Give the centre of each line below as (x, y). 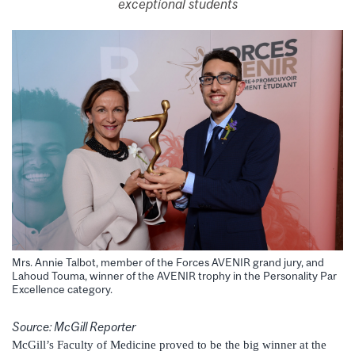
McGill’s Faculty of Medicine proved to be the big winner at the (169, 345)
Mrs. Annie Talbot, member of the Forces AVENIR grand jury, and (168, 262)
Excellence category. (62, 289)
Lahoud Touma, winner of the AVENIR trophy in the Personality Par (174, 275)
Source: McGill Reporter (74, 327)
